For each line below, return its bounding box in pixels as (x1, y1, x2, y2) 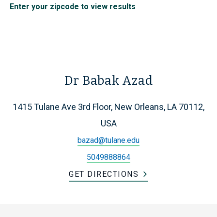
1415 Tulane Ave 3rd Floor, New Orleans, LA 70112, (13, 102, 204, 112)
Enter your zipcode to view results (10, 2, 136, 12)
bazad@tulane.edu (77, 136, 139, 145)
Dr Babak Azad (64, 73, 153, 89)
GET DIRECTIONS (69, 170, 139, 179)
